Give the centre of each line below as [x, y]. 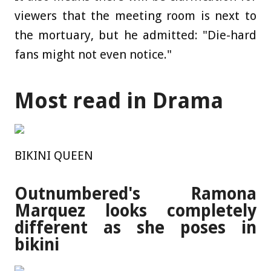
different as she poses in [135, 227]
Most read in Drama [119, 100]
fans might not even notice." [93, 54]
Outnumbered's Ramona [135, 194]
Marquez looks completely [135, 211]
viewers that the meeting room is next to [135, 15]
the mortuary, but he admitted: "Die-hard [135, 35]
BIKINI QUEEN [54, 155]
